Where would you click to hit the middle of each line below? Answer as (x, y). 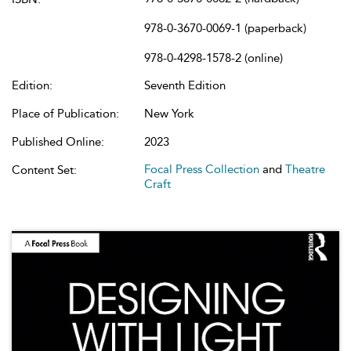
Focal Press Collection (202, 169)
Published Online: (58, 142)
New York (169, 114)
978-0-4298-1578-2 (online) (213, 58)
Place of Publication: (65, 114)
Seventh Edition (185, 85)
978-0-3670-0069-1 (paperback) (225, 28)
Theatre (305, 169)
